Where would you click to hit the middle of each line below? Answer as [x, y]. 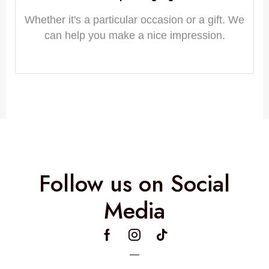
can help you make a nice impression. [134, 36]
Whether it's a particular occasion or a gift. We [134, 20]
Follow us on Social [134, 184]
